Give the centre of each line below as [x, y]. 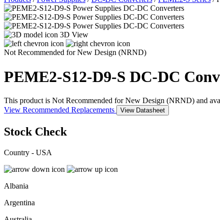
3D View [74, 35]
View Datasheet [143, 110]
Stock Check [35, 132]
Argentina [19, 202]
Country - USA [28, 152]
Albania [16, 186]
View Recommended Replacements [60, 110]
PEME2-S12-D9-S [67, 76]
